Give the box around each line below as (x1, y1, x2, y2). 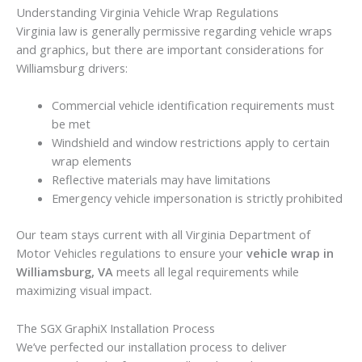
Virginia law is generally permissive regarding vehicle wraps (16, 22, 332, 39)
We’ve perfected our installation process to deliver (16, 338, 287, 355)
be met (51, 116, 90, 133)
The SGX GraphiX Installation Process (16, 319, 215, 336)
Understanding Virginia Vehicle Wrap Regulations (16, 3, 279, 20)
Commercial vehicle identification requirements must (51, 97, 335, 114)
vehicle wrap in (246, 245, 334, 262)
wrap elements (51, 153, 132, 170)
